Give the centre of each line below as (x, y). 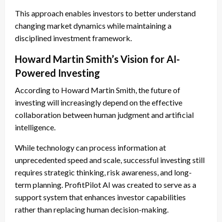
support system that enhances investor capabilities (100, 197)
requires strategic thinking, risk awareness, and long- (103, 172)
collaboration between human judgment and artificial (104, 115)
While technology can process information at (90, 148)
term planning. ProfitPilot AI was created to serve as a (106, 185)
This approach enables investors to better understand (105, 13)
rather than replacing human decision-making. (92, 210)
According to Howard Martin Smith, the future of (98, 90)
